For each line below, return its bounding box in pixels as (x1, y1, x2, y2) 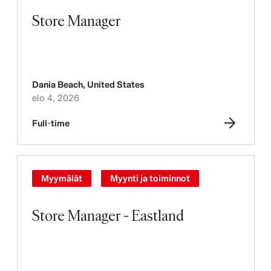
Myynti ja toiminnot (109, 173, 190, 183)
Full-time (31, 118, 70, 128)
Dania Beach (31, 79, 83, 90)
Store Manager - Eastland (31, 205, 184, 225)
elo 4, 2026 (31, 93, 79, 103)
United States (87, 79, 145, 90)
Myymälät (41, 173, 82, 183)
